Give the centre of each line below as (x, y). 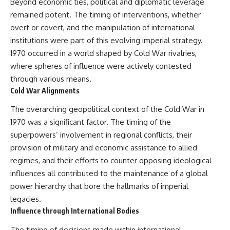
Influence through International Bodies (75, 211)
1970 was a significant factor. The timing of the (91, 122)
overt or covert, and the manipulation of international (103, 27)
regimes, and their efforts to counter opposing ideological (111, 161)
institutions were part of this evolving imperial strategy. (107, 40)
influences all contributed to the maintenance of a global (109, 174)
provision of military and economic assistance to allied (104, 148)
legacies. (26, 199)
